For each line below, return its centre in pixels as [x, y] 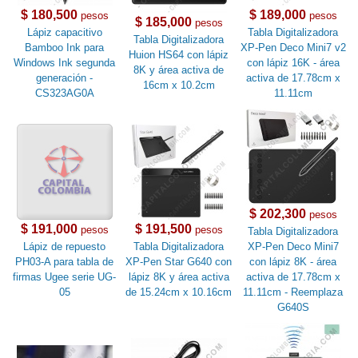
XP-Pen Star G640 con [179, 262]
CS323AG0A [64, 93]
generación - [65, 78]
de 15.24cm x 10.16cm [179, 292]
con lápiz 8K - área [293, 262]
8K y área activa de [179, 70]
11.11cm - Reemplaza [293, 292]
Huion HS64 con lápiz [179, 55]
